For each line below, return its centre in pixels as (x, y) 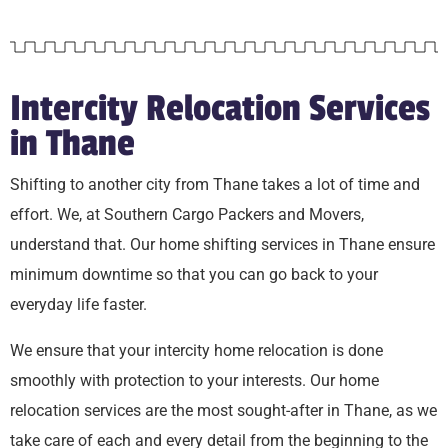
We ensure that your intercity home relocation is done (196, 350)
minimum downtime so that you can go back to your (194, 274)
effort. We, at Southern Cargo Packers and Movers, (187, 214)
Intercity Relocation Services (220, 108)
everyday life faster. (78, 304)
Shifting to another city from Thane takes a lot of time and (215, 184)
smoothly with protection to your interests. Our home (194, 380)
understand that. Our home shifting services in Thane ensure (222, 244)
